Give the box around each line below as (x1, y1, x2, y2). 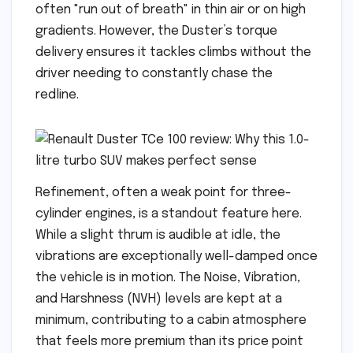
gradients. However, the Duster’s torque (35, 24, 277, 39)
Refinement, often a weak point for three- (35, 186, 292, 200)
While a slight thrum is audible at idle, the (35, 229, 281, 243)
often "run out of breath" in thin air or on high (35, 3, 306, 17)
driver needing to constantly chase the (35, 67, 273, 81)
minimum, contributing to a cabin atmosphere (35, 314, 307, 328)
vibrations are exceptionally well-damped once (35, 250, 318, 264)
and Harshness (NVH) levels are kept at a (35, 292, 282, 307)
